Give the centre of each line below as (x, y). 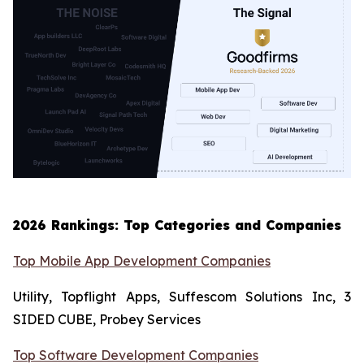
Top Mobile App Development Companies (142, 261)
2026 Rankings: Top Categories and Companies (177, 225)
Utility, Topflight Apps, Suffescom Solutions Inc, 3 (182, 297)
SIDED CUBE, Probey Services (108, 320)
